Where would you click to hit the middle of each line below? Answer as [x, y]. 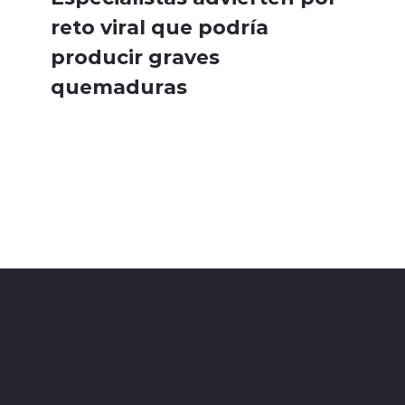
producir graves [135, 57]
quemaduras [119, 86]
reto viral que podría [160, 27]
